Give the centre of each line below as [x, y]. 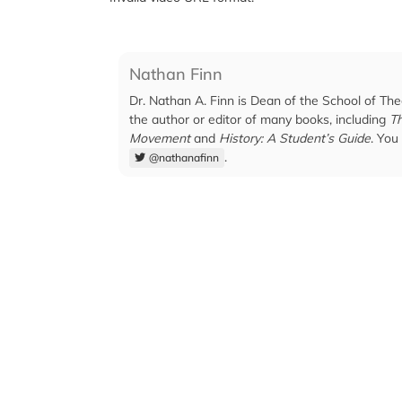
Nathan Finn [176, 74]
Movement [160, 138]
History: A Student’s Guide [295, 138]
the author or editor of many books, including [259, 119]
